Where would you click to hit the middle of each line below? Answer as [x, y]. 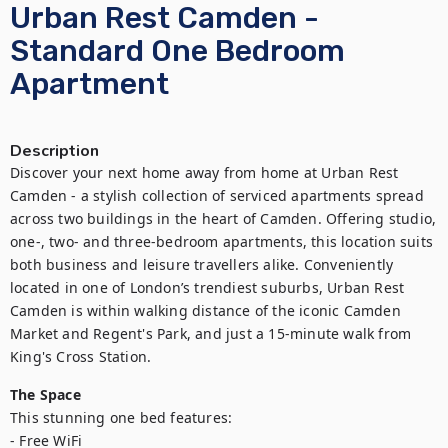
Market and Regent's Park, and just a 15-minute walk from [211, 333]
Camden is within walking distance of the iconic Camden [205, 310]
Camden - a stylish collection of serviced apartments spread [217, 195]
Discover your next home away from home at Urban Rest [204, 172]
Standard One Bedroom [177, 51]
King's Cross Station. [81, 356]
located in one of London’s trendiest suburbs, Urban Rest [207, 287]
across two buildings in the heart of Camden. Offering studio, [223, 218]
